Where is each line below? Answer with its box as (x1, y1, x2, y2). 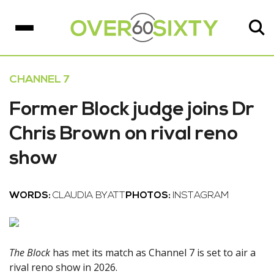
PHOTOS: (125, 191, 172, 201)
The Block (9, 246, 50, 259)
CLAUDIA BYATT (53, 191, 125, 201)
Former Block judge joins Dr (9, 100, 254, 120)
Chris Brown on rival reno (9, 125, 238, 144)
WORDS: (9, 191, 53, 201)
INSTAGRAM (172, 191, 229, 201)
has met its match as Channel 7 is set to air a (50, 246, 256, 259)
